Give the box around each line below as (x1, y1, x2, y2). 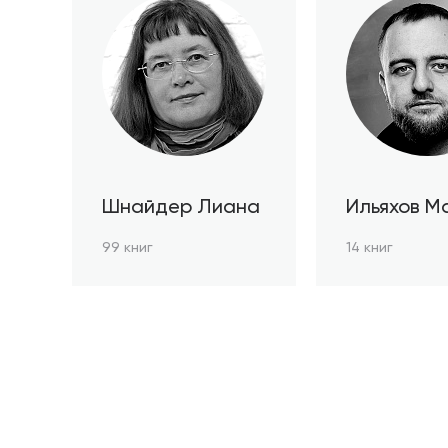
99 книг (102, 241, 153, 255)
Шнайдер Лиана (102, 198, 260, 218)
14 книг (346, 241, 393, 255)
